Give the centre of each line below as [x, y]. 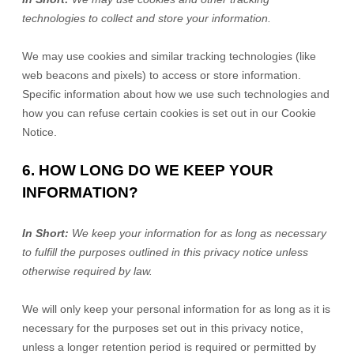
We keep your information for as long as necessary [199, 233]
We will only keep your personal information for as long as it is [176, 309]
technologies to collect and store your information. [147, 18]
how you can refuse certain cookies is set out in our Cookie [169, 113]
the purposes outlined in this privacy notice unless [183, 252]
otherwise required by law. [87, 271]
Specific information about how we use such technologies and [176, 94]
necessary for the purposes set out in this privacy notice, [163, 328]
